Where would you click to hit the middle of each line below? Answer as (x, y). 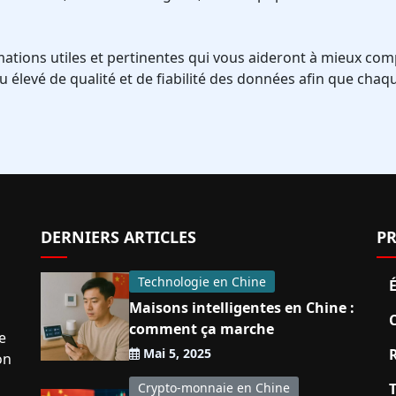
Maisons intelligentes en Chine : (242, 308)
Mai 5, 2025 (175, 353)
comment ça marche (202, 329)
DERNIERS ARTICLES (118, 237)
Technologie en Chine (202, 282)
